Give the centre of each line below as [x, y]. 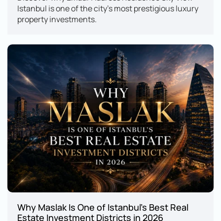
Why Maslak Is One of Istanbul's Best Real [103, 207]
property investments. [57, 19]
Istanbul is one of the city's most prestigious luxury [108, 9]
